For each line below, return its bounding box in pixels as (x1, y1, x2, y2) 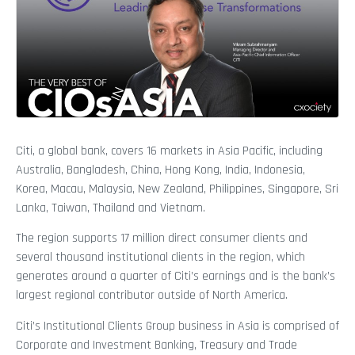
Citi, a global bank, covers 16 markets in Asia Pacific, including (16, 143, 323, 160)
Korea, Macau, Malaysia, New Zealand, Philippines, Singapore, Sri (16, 181, 338, 198)
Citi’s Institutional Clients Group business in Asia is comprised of (16, 317, 339, 334)
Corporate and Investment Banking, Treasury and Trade (16, 336, 297, 353)
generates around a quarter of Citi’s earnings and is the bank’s (16, 268, 335, 285)
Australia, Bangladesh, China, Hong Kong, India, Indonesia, (16, 162, 305, 179)
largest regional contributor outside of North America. (16, 287, 288, 304)
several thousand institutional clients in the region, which (16, 249, 305, 266)
